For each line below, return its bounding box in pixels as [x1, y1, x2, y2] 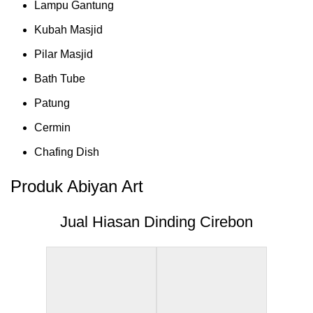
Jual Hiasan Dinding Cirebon [60, 212, 253, 231]
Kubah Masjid [34, 23, 103, 36]
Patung [34, 96, 70, 109]
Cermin [34, 121, 71, 133]
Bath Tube [34, 72, 85, 85]
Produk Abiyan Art [10, 176, 143, 196]
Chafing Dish [34, 145, 99, 158]
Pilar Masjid [34, 48, 93, 60]
